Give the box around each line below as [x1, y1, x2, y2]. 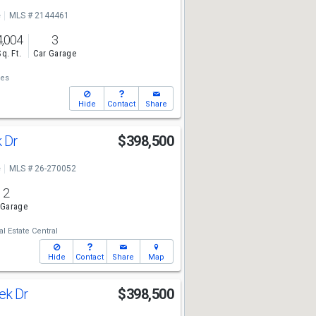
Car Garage [32, 48, 76, 59]
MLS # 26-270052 [8, 164, 76, 174]
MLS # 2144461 [8, 11, 69, 20]
